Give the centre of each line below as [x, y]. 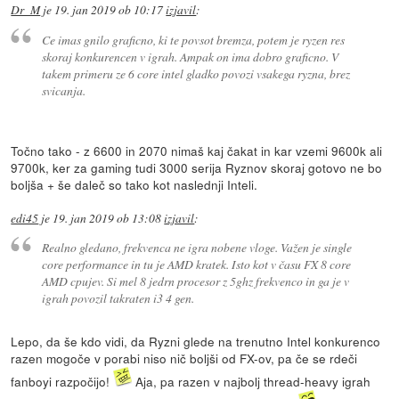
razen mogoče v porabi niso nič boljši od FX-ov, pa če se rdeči [184, 358]
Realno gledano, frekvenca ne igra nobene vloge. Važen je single [196, 248]
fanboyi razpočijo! [62, 382]
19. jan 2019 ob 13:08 [107, 218]
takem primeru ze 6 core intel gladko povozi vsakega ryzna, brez [195, 73]
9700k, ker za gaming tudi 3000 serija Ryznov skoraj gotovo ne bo [197, 167]
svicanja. [63, 90]
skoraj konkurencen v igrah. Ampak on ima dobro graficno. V [190, 56]
